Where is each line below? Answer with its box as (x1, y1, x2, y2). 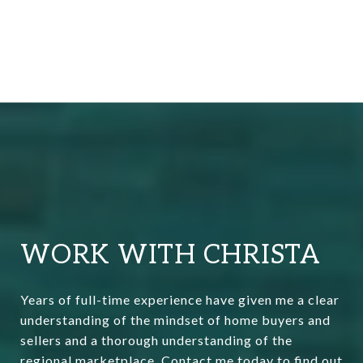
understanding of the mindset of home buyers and (20, 311, 331, 327)
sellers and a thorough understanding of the (20, 331, 293, 348)
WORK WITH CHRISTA (20, 239, 321, 271)
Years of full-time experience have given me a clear (20, 291, 340, 307)
